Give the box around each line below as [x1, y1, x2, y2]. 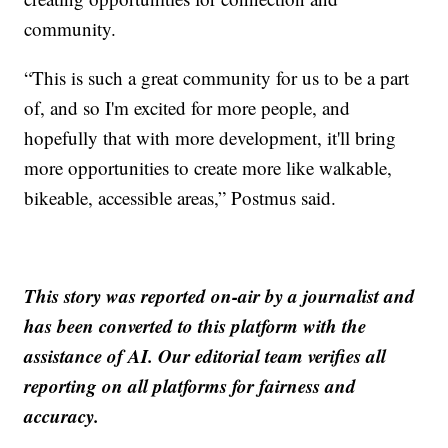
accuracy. [24, 402, 100, 430]
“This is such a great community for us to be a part [24, 65, 410, 91]
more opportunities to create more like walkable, [24, 155, 393, 181]
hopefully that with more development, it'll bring [24, 125, 397, 151]
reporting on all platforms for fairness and [24, 372, 357, 400]
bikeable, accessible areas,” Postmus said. [24, 185, 337, 211]
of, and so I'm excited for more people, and [24, 95, 351, 121]
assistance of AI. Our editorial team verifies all [24, 342, 387, 370]
